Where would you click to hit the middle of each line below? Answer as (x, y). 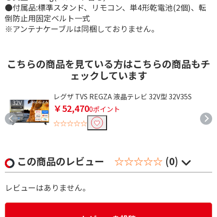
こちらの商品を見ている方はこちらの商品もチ (108, 64)
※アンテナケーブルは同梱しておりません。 (82, 29)
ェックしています (108, 76)
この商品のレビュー (62, 161)
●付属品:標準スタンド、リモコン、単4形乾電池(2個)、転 (106, 8)
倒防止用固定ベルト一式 (47, 18)
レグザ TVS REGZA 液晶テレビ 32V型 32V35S (123, 97)
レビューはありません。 (47, 188)
